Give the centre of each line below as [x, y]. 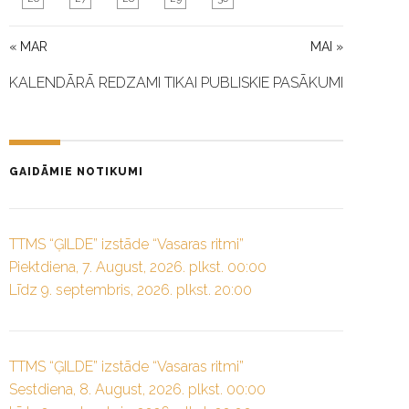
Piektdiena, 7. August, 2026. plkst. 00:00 [138, 267]
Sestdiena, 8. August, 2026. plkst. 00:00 [137, 389]
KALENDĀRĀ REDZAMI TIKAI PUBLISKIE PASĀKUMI [176, 83]
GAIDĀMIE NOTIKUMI [76, 172]
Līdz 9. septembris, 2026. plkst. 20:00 [131, 290]
